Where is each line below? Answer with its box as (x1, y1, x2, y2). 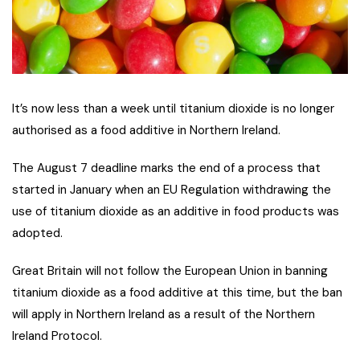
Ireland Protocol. (12, 327, 102, 344)
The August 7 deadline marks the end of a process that (12, 159, 321, 176)
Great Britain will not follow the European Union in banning (12, 262, 328, 279)
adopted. (12, 224, 63, 241)
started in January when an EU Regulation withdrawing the (12, 181, 331, 198)
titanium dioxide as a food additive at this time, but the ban (12, 284, 342, 301)
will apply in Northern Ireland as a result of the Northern (12, 305, 315, 322)
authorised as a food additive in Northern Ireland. (12, 121, 280, 138)
